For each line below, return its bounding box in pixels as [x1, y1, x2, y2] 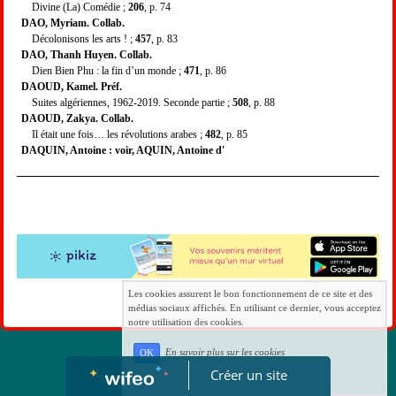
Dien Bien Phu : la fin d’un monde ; [21, 64, 184, 77]
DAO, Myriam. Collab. [21, 16, 125, 29]
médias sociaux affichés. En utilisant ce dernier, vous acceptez [128, 302, 381, 313]
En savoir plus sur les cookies [165, 346, 285, 358]
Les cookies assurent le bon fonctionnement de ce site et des [128, 288, 372, 299]
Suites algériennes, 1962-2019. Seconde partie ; [21, 95, 232, 109]
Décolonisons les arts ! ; [21, 32, 135, 45]
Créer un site [210, 366, 287, 384]
